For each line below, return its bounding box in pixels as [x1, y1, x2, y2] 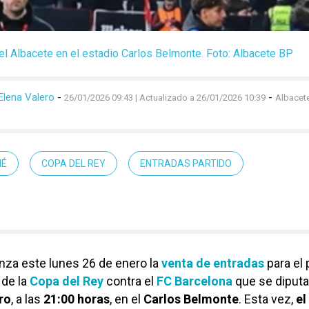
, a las [11, 292, 43, 307]
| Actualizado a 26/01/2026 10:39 [133, 92, 266, 103]
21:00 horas [43, 292, 110, 307]
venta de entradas [161, 256, 264, 271]
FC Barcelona [157, 274, 232, 289]
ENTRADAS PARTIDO [140, 158, 232, 170]
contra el [103, 274, 157, 289]
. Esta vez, [239, 292, 296, 307]
